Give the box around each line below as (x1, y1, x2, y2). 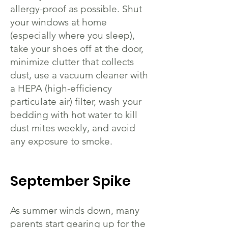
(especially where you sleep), (10, 30, 135, 41)
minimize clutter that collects (10, 56, 134, 68)
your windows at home (10, 16, 107, 28)
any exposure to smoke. (10, 135, 112, 147)
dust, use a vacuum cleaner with (10, 69, 148, 81)
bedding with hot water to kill (10, 109, 137, 121)
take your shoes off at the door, (10, 43, 144, 54)
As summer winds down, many (10, 205, 139, 216)
